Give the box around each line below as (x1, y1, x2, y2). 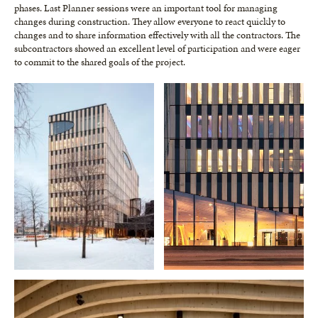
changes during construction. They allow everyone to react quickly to (14, 15, 285, 29)
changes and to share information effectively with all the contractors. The (14, 28, 300, 43)
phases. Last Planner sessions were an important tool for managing (14, 1, 278, 16)
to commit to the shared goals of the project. (14, 55, 185, 70)
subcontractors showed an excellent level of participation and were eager (14, 42, 300, 56)
